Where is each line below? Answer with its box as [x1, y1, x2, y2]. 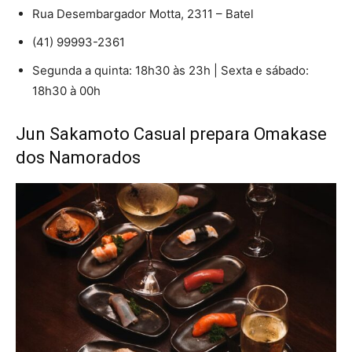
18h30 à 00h [32, 82, 101, 98]
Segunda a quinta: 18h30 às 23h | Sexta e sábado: [32, 62, 309, 78]
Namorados [49, 147, 141, 167]
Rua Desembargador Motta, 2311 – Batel [32, 5, 254, 21]
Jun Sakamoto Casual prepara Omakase [16, 123, 327, 144]
